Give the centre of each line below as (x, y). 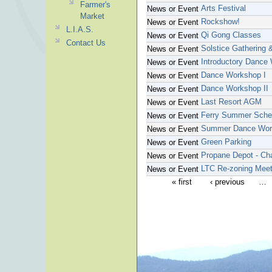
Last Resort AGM (231, 102)
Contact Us (86, 43)
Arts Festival (223, 8)
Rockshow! (220, 22)
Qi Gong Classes (231, 35)
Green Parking (226, 142)
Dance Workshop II (235, 88)
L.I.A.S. (80, 29)
